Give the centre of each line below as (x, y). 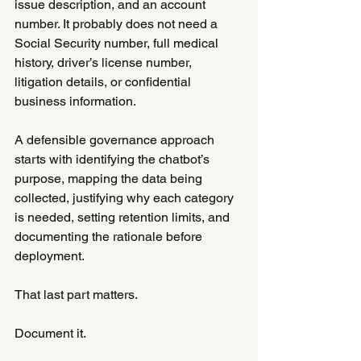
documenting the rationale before (110, 236)
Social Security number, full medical (118, 43)
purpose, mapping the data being (110, 178)
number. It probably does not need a (118, 23)
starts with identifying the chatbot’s (114, 159)
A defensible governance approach (116, 139)
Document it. (50, 333)
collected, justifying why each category (126, 197)
